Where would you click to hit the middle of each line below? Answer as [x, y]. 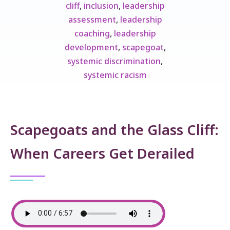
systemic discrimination [114, 61]
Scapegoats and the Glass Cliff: [114, 129]
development [91, 47]
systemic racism [115, 75]
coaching [92, 33]
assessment [92, 19]
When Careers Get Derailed [102, 153]
